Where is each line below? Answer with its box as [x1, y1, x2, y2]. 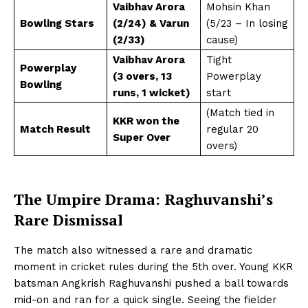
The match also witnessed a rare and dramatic [14, 243, 252, 256]
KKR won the [113, 114, 179, 127]
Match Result [20, 122, 91, 135]
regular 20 [206, 122, 258, 135]
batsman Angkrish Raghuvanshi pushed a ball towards [14, 276, 289, 289]
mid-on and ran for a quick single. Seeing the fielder [14, 293, 277, 306]
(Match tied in [206, 106, 274, 119]
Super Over [113, 131, 170, 144]
